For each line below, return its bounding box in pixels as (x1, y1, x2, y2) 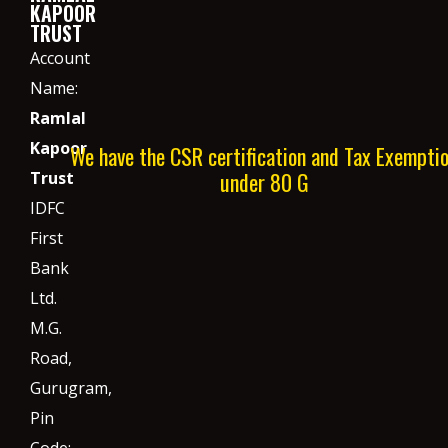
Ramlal (30, 107, 86, 129)
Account (30, 47, 90, 69)
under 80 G (219, 165, 309, 198)
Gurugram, (30, 377, 112, 399)
